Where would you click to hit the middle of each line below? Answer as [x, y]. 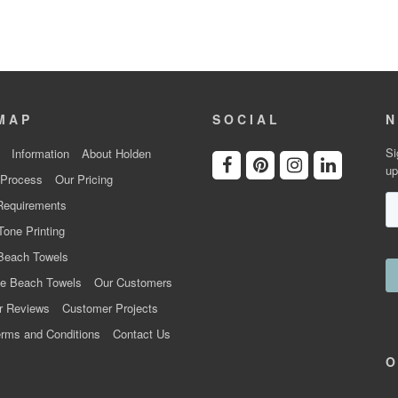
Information [40, 154]
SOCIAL [247, 119]
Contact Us [141, 334]
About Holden [116, 154]
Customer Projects [110, 308]
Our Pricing [84, 179]
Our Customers [133, 283]
